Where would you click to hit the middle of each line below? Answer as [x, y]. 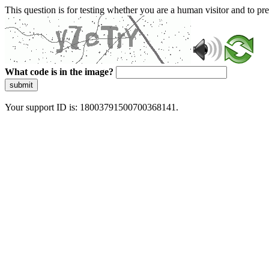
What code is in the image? [59, 72]
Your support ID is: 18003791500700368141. [92, 107]
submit [21, 85]
